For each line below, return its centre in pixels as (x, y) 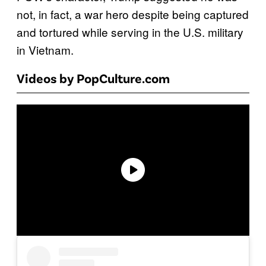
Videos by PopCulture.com (93, 78)
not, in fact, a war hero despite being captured (133, 14)
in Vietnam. (45, 50)
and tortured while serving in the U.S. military (130, 32)
